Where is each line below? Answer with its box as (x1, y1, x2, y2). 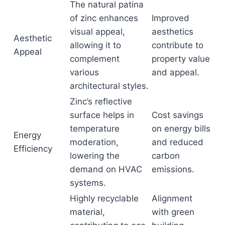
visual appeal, (70, 27, 125, 37)
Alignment (152, 193, 192, 204)
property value (152, 54, 210, 64)
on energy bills (152, 124, 210, 134)
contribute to (152, 40, 203, 51)
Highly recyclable (70, 193, 139, 204)
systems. (70, 178, 106, 188)
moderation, (70, 137, 119, 148)
